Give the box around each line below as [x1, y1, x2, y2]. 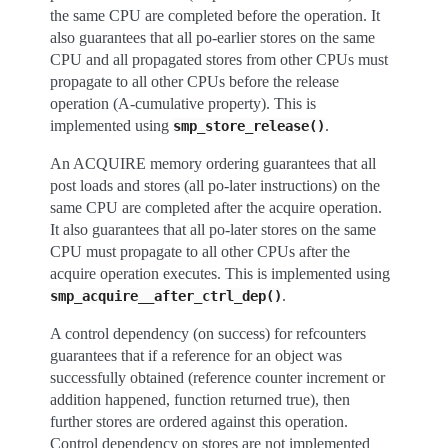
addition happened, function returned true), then [50, 391, 350, 408]
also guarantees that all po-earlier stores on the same [50, 29, 375, 46]
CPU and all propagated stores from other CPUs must [50, 51, 388, 68]
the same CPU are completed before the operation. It [50, 7, 380, 24]
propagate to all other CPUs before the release [50, 73, 339, 90]
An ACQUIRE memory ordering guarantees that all [50, 155, 376, 172]
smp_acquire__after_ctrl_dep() [50, 288, 282, 304]
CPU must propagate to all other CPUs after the [50, 243, 350, 260]
